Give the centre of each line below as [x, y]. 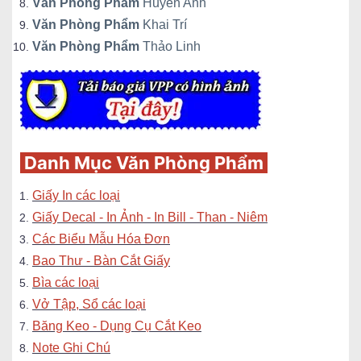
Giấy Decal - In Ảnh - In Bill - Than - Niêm [150, 217]
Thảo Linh [170, 46]
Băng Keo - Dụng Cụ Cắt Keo [117, 326]
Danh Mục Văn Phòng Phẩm [144, 163]
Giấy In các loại [76, 195]
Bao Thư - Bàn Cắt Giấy [101, 261]
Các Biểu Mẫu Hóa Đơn [101, 239]
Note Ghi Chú [71, 348]
